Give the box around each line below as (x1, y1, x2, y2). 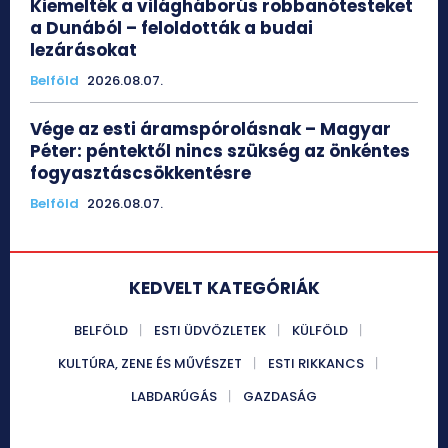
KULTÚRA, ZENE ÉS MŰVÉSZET (58, 354, 242, 374)
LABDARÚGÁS (131, 387, 217, 407)
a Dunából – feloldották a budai (30, 16, 313, 41)
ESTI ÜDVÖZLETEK (154, 321, 266, 341)
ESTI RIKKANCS (268, 354, 364, 374)
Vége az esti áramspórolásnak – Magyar (30, 117, 391, 142)
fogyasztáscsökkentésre (30, 161, 251, 186)
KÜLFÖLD (292, 321, 348, 341)
